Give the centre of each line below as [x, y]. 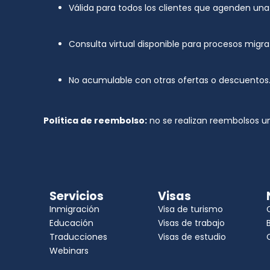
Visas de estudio [192, 237]
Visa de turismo [190, 209]
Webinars [69, 251]
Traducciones [78, 237]
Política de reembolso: [95, 121]
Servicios [77, 196]
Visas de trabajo [191, 223]
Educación [71, 223]
